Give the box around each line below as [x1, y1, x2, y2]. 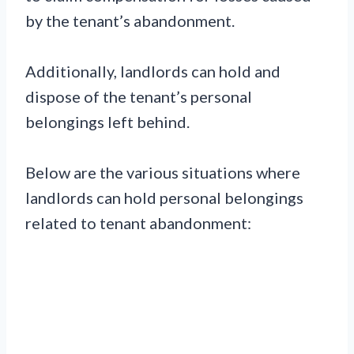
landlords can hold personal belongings [25, 188, 303, 208]
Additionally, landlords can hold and [25, 62, 281, 81]
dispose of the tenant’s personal [25, 87, 252, 107]
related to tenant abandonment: [25, 213, 251, 233]
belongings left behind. [25, 112, 190, 132]
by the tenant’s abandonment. [25, 11, 235, 31]
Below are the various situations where [25, 163, 300, 183]
